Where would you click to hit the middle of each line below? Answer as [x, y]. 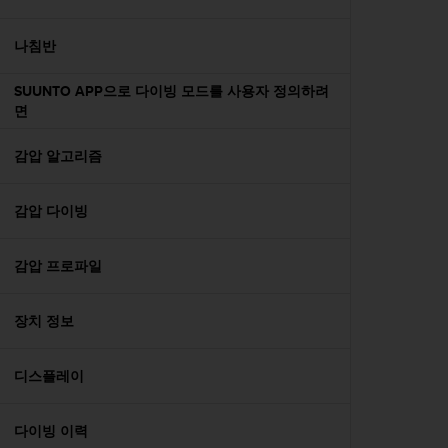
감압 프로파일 [58, 266]
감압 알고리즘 [58, 156]
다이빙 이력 [51, 431]
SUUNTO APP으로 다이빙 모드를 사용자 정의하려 [171, 91]
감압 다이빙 [51, 211]
